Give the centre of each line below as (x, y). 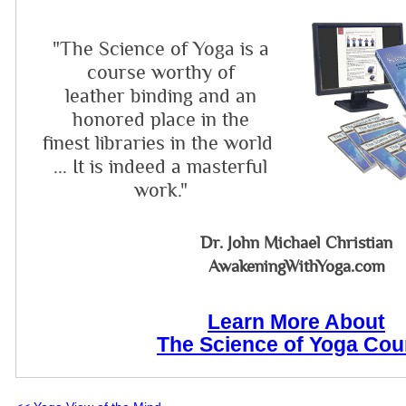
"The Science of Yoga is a (160, 49)
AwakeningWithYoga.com (296, 266)
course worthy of (160, 73)
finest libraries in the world (160, 144)
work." (160, 191)
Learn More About (296, 322)
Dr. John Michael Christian (296, 243)
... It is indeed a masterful (160, 167)
